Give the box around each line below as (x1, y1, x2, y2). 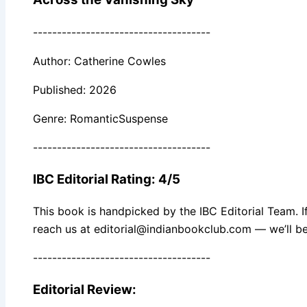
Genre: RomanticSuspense (33, 111, 168, 125)
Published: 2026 (33, 82, 116, 97)
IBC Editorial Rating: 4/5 (33, 171, 180, 187)
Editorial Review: (33, 282, 136, 298)
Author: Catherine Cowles (33, 53, 166, 68)
